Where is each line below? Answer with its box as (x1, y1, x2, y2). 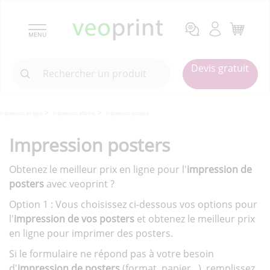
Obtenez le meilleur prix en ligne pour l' (9, 163, 187, 177)
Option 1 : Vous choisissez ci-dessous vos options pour (9, 198, 257, 212)
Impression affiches (53, 110, 96, 117)
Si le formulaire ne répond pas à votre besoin (9, 247, 214, 261)
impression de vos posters (14, 212, 137, 226)
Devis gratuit (191, 61, 250, 75)
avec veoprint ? (46, 177, 115, 191)
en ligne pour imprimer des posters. (9, 227, 175, 240)
